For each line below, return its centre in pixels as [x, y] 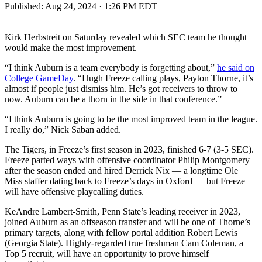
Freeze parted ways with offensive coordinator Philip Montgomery [127, 160]
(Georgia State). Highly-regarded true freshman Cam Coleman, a [124, 243]
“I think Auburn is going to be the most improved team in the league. [131, 119]
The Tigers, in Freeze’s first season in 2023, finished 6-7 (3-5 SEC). [129, 149]
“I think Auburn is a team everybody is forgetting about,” [111, 67]
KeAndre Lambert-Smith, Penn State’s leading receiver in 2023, [123, 211]
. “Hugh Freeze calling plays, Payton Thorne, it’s [163, 78]
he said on [236, 67]
